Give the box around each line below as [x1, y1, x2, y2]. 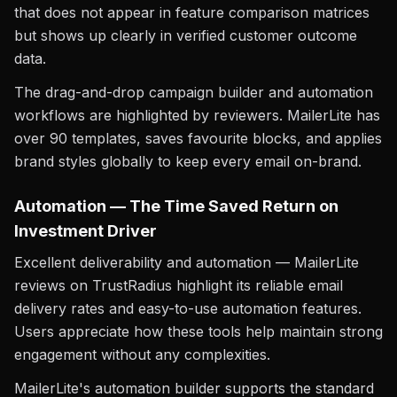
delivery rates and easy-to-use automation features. [14, 300, 362, 317]
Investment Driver [14, 222, 157, 240]
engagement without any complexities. [14, 346, 270, 363]
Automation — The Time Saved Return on [14, 197, 339, 215]
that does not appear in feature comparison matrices [14, 4, 370, 21]
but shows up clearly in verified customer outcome [14, 27, 357, 44]
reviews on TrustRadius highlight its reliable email [14, 276, 343, 294]
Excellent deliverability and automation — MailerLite [14, 253, 359, 271]
